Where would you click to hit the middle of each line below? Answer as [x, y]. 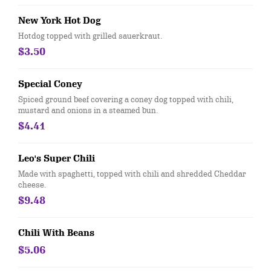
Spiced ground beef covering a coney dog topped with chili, [126, 99]
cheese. [32, 184]
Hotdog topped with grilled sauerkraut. [90, 36]
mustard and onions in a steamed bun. [88, 110]
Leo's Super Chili [57, 158]
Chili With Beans [56, 233]
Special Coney [50, 84]
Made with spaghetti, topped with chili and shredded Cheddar [132, 174]
